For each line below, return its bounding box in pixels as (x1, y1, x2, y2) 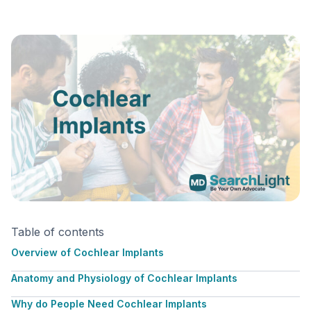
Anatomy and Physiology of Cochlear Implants (11, 272, 237, 284)
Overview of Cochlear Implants (11, 246, 164, 258)
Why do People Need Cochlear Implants (11, 298, 207, 310)
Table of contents (11, 225, 104, 239)
